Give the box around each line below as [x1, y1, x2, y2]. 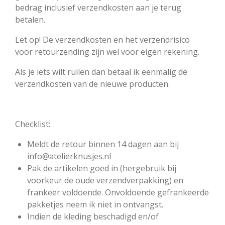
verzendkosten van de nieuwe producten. [15, 78, 170, 89]
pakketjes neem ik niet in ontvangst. [27, 199, 163, 210]
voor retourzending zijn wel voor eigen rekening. [15, 46, 199, 57]
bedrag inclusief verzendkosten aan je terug [15, 2, 181, 13]
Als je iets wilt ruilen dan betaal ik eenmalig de [15, 66, 187, 77]
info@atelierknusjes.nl [27, 151, 111, 162]
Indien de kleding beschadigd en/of [27, 211, 159, 222]
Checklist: [15, 119, 50, 130]
